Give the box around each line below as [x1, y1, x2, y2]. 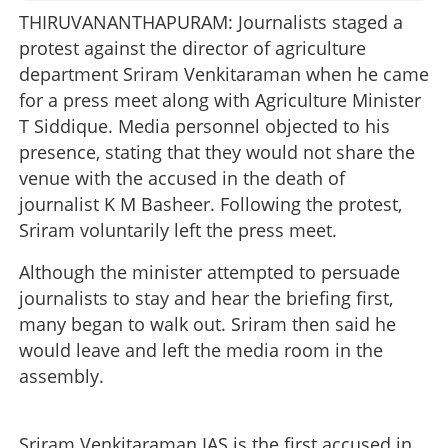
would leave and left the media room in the [19, 337, 383, 362]
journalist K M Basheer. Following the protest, [19, 191, 402, 216]
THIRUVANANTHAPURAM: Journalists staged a [19, 9, 403, 34]
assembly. [19, 363, 104, 388]
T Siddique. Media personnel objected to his [19, 113, 390, 138]
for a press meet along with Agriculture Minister [19, 87, 421, 112]
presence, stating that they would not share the [19, 139, 415, 164]
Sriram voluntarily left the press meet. [19, 217, 337, 242]
